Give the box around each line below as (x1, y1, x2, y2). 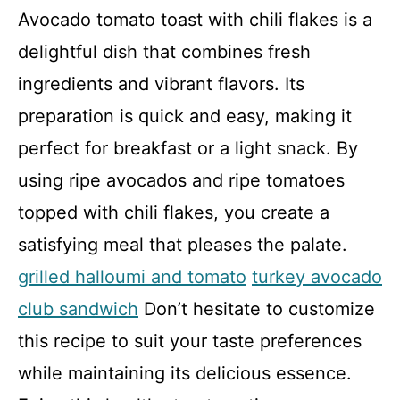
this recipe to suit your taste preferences (18, 329, 362, 352)
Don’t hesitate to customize (138, 297, 375, 320)
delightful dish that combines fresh (18, 40, 311, 62)
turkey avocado (252, 265, 382, 287)
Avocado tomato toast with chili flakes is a (18, 8, 372, 30)
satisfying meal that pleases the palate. (18, 233, 347, 255)
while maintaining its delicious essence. (18, 362, 352, 384)
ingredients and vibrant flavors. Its (18, 72, 304, 95)
